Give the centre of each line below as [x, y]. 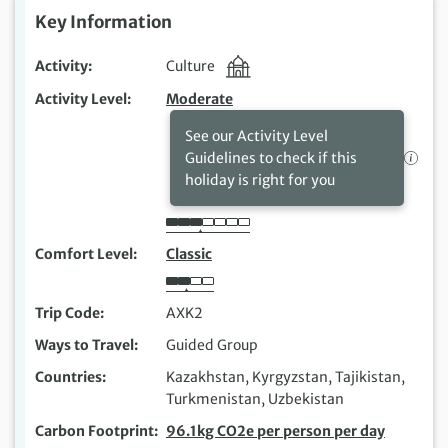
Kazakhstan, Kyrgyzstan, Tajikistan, [285, 377]
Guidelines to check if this [271, 158]
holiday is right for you [260, 180]
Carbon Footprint [94, 431]
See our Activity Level [256, 136]
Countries [68, 377]
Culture [192, 65]
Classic [189, 254]
